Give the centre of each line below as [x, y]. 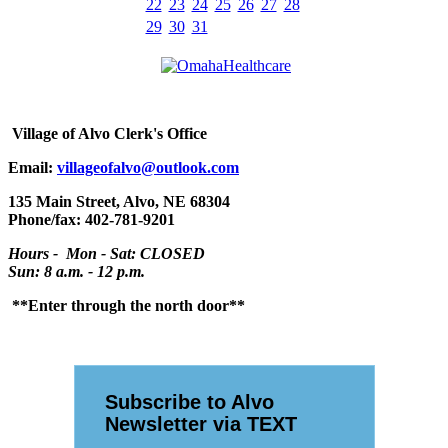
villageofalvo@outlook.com [148, 168]
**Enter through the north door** [126, 306]
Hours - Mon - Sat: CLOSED [106, 254]
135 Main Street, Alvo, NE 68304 [121, 202]
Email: [30, 168]
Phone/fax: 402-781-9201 [91, 220]
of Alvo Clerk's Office [134, 134]
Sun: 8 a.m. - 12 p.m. [76, 272]
